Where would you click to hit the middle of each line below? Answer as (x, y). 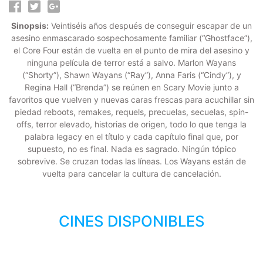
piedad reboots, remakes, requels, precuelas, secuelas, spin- (131, 112)
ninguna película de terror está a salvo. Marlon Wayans (131, 63)
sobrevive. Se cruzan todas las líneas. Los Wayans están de (131, 161)
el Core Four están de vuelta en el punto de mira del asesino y (131, 50)
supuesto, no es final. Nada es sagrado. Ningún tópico (131, 149)
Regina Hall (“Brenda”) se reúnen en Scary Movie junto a (131, 87)
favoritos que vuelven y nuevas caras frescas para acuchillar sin (131, 100)
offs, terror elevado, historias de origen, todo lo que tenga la (131, 124)
